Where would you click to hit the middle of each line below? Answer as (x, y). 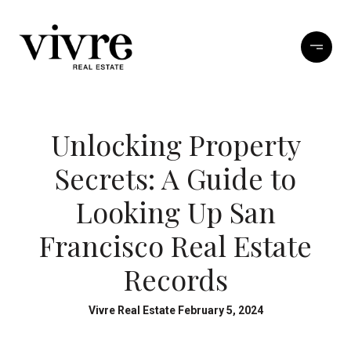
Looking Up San (175, 212)
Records (175, 279)
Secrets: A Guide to (175, 178)
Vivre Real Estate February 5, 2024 (175, 310)
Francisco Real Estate (175, 245)
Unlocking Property (175, 144)
